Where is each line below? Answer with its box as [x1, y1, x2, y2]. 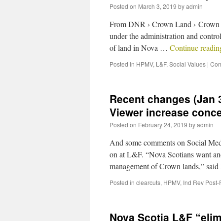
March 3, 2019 [138, 2, 177, 10]
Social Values [169, 60, 206, 68]
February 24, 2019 [138, 120, 187, 129]
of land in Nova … [110, 42, 170, 53]
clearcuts [136, 178, 160, 186]
